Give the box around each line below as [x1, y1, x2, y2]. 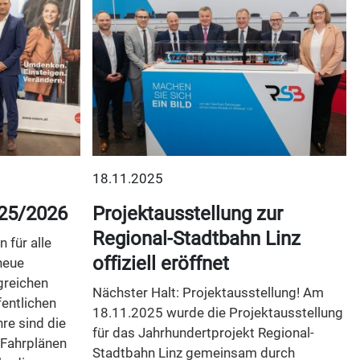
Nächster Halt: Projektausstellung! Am [92, 284, 324, 301]
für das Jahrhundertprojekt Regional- [92, 325, 314, 342]
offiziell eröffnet [92, 252, 229, 276]
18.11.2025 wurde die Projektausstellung [92, 305, 343, 321]
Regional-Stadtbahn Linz [92, 227, 301, 251]
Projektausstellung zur [92, 202, 283, 226]
